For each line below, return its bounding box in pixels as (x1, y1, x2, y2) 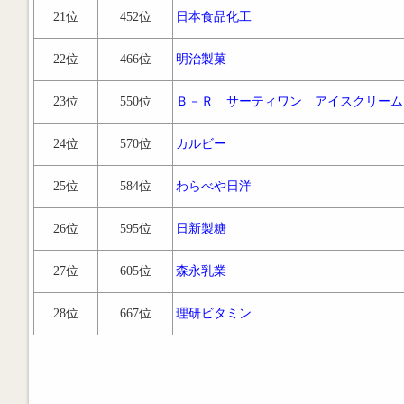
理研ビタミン (176, 307, 252, 320)
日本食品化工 (176, 10, 252, 23)
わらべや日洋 (176, 179, 252, 193)
